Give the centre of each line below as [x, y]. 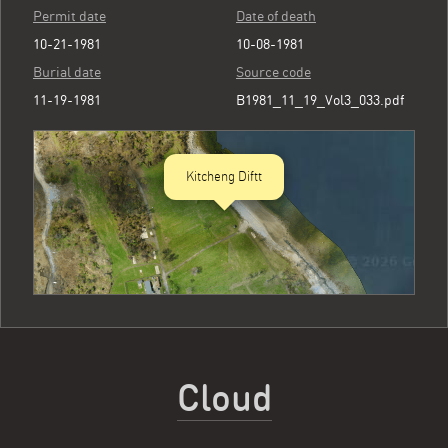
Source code [273, 72]
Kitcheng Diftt [224, 176]
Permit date [69, 16]
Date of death [276, 16]
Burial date [67, 72]
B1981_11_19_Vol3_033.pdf [320, 100]
